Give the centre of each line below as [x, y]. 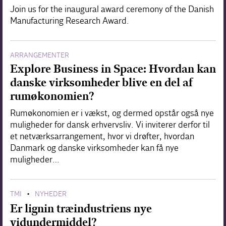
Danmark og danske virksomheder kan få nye [94, 148]
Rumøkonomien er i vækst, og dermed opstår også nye [112, 113]
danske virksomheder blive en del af [101, 82]
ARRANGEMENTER [40, 55]
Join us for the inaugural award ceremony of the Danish [112, 9]
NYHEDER [51, 194]
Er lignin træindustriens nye [81, 208]
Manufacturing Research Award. [70, 21]
